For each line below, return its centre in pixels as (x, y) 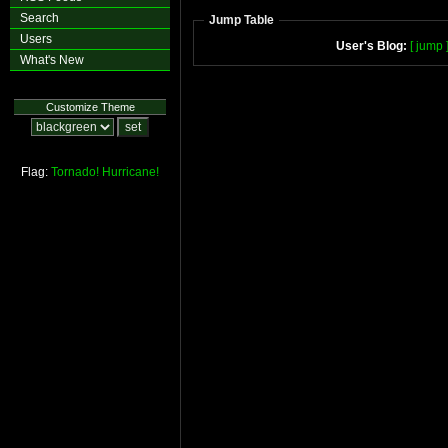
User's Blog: (371, 46)
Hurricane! (130, 172)
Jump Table (241, 20)
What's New (52, 60)
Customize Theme (90, 107)
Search (39, 18)
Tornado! (75, 172)
